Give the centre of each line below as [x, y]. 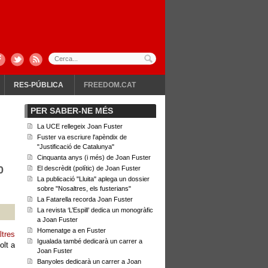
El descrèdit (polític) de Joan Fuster [89, 168]
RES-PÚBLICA [39, 85]
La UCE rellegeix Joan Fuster [80, 126]
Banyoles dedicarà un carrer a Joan [89, 261]
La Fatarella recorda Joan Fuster [85, 199]
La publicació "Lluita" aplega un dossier [93, 179]
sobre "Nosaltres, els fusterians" [84, 188]
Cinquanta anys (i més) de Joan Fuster [94, 157]
